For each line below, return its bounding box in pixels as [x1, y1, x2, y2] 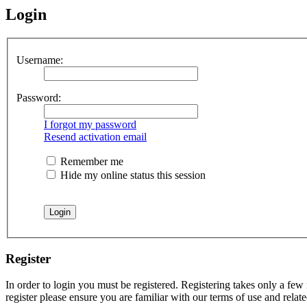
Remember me [58, 155, 123, 167]
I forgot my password [44, 118, 136, 130]
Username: [16, 53, 63, 66]
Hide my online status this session [58, 169, 206, 181]
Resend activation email [44, 130, 147, 143]
